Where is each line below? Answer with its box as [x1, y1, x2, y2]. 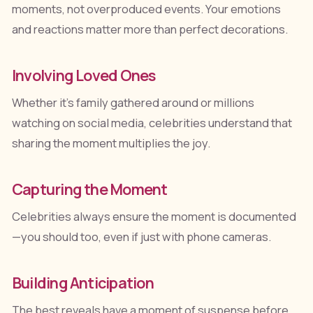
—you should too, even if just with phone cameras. [11, 229, 271, 245]
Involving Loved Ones [11, 65, 156, 86]
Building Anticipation [11, 272, 154, 293]
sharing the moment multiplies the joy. [11, 136, 210, 152]
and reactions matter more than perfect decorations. [11, 22, 288, 38]
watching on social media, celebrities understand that [11, 115, 292, 131]
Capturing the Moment [11, 179, 168, 200]
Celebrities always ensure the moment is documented [11, 209, 296, 225]
